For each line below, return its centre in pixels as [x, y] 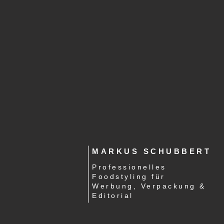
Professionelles [129, 167]
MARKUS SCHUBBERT [151, 151]
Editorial [113, 195]
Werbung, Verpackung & [149, 186]
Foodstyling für [129, 176]
